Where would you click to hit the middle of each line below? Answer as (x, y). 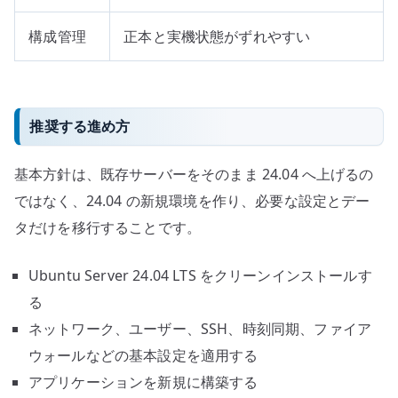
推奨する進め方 (80, 127)
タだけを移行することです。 (108, 227)
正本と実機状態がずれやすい (217, 36)
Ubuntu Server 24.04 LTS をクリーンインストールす (200, 275)
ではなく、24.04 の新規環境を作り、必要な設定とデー (192, 200)
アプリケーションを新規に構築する (143, 382)
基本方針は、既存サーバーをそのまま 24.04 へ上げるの (194, 174)
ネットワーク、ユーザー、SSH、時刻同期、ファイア (200, 328)
